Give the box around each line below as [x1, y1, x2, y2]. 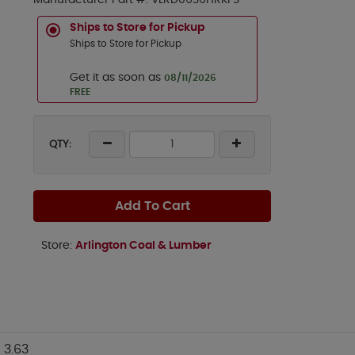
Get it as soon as [70, 72, 164, 83]
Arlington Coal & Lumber [75, 240, 212, 251]
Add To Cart [114, 200, 190, 212]
